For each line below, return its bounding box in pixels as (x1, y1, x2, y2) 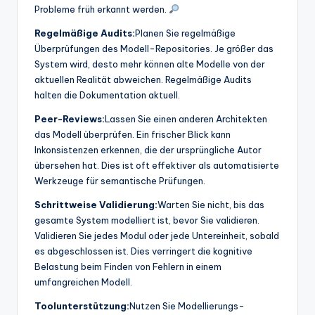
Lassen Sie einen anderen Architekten (105, 112, 267, 124)
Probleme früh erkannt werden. (34, 3, 169, 15)
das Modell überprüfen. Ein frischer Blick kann (34, 128, 231, 140)
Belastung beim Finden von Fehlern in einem (34, 260, 221, 272)
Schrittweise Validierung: (34, 198, 157, 210)
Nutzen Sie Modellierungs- (129, 300, 245, 311)
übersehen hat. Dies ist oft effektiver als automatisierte (34, 159, 279, 171)
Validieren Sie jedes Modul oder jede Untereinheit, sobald (34, 229, 279, 241)
